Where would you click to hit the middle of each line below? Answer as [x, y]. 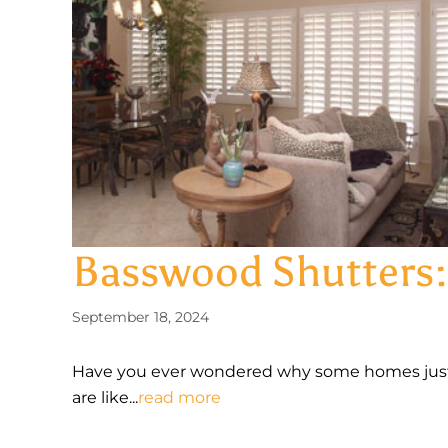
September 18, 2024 [140, 317]
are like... [105, 397]
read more [179, 397]
